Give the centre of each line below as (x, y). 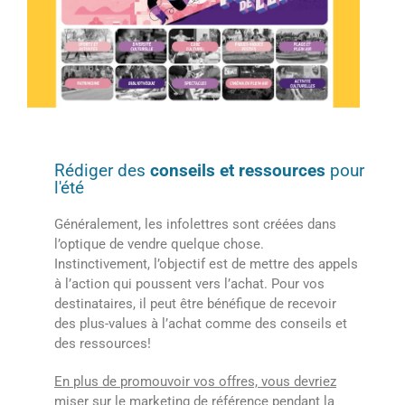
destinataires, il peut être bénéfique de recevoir (195, 304)
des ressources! (103, 344)
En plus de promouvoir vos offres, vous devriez (195, 382)
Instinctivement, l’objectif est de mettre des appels (206, 264)
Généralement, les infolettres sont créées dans (195, 225)
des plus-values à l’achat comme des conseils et (201, 324)
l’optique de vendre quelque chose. (159, 245)
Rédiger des (102, 171)
